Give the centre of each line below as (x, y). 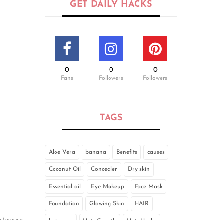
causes (156, 152)
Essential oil (65, 187)
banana (96, 152)
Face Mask (149, 187)
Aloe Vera (62, 152)
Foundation (64, 204)
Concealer (104, 170)
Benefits (127, 152)
